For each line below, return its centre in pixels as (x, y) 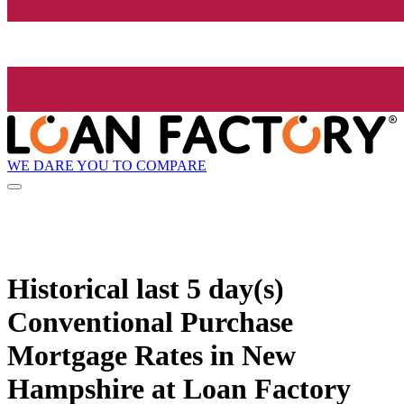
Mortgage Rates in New (151, 355)
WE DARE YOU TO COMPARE (107, 165)
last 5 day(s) (210, 288)
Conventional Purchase (150, 321)
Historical (72, 288)
